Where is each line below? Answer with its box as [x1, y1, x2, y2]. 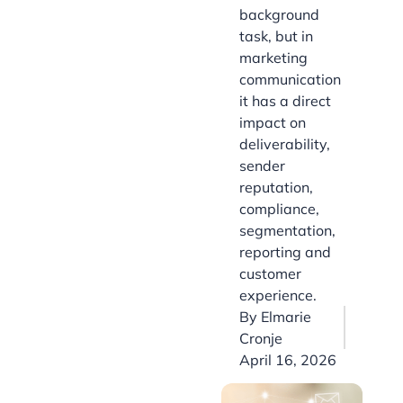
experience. [239, 286, 317, 305]
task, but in [239, 27, 313, 46]
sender [239, 157, 285, 175]
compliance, [239, 200, 319, 219]
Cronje [239, 329, 282, 348]
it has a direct [239, 92, 331, 111]
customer [239, 264, 301, 283]
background [239, 5, 319, 24]
